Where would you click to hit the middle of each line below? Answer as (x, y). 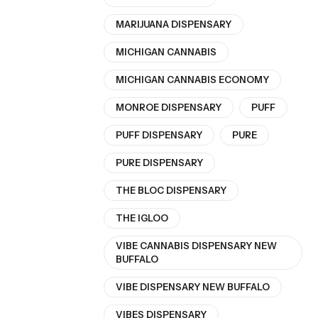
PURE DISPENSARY (159, 163)
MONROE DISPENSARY (169, 108)
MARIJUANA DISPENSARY (174, 24)
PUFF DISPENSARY (159, 135)
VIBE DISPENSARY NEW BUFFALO (193, 287)
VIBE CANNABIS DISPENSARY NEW (196, 246)
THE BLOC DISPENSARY (171, 191)
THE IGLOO (142, 218)
